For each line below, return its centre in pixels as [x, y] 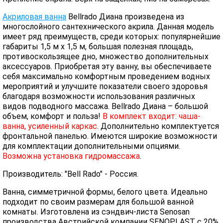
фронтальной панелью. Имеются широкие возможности [110, 136]
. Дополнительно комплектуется [158, 126]
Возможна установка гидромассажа [71, 156]
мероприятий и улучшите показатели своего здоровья [105, 86]
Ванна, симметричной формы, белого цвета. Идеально [105, 192]
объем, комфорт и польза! [53, 116]
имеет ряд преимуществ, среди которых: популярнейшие [111, 37]
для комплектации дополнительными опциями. [91, 146]
